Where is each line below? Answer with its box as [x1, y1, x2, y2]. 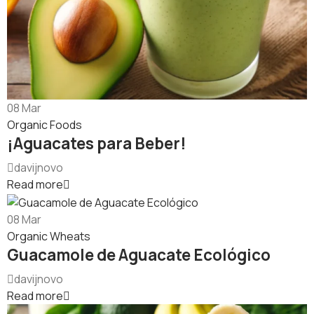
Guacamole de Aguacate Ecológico [7, 243, 271, 266]
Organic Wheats [7, 228, 90, 244]
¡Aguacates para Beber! [7, 132, 186, 155]
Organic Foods [7, 117, 82, 133]
